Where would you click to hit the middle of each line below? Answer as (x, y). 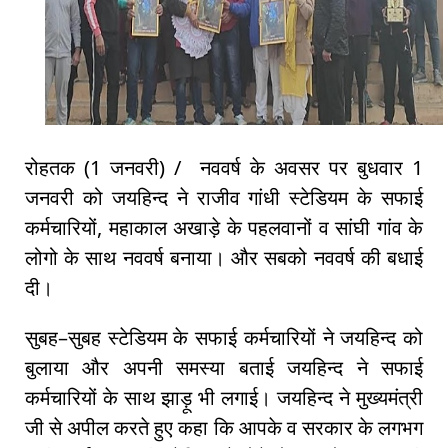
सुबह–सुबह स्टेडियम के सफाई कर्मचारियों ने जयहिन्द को (224, 338)
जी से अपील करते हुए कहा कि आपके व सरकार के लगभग (224, 428)
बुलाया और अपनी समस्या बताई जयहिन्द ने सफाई (224, 368)
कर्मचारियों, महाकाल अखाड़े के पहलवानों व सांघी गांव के (224, 228)
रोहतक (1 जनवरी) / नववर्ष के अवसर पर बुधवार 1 (224, 168)
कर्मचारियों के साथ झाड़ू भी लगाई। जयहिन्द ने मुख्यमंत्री (224, 398)
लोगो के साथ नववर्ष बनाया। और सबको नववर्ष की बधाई (224, 258)
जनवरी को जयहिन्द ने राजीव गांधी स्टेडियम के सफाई (224, 198)
